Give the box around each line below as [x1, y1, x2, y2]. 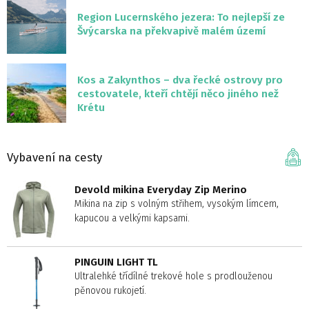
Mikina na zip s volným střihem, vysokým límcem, [74, 198, 279, 210]
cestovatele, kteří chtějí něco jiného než [77, 88, 279, 101]
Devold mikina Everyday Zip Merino [74, 183, 247, 197]
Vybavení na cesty [7, 150, 102, 164]
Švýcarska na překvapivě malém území [77, 25, 266, 38]
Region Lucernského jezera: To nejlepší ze [77, 11, 285, 24]
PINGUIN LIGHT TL [74, 256, 158, 269]
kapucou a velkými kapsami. [74, 212, 190, 225]
